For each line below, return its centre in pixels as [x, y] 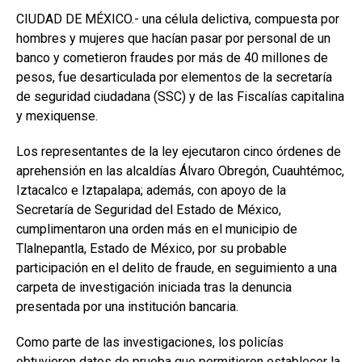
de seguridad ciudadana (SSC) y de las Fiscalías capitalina [180, 97]
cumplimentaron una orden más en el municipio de [157, 229]
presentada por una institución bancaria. [127, 307]
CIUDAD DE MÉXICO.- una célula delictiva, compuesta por [178, 19]
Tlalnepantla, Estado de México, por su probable [152, 249]
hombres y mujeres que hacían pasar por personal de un [173, 39]
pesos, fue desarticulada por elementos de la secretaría [174, 78]
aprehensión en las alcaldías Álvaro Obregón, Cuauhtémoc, [180, 171]
